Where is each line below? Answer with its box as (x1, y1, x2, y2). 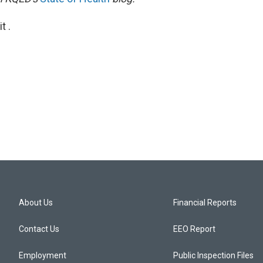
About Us (19, 198, 53, 208)
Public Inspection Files (173, 251, 254, 261)
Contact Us (19, 224, 59, 234)
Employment (19, 251, 66, 261)
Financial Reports (173, 198, 237, 208)
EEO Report (173, 224, 216, 234)
